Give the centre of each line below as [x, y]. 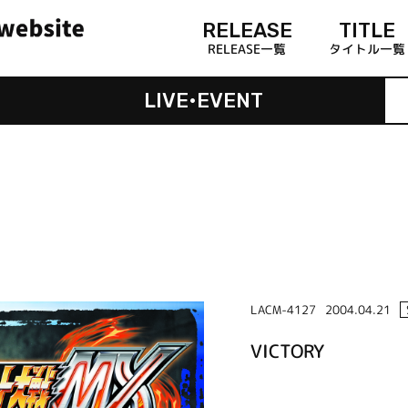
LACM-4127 [283, 309]
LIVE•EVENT [204, 100]
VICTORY [287, 350]
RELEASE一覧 [247, 48]
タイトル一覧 [367, 48]
